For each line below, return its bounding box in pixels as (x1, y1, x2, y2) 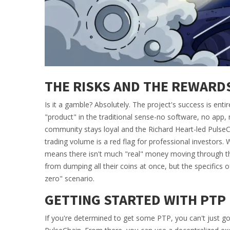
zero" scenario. (45, 174, 94, 183)
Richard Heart (148, 124, 194, 134)
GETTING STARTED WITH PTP (45, 190, 226, 209)
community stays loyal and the (45, 124, 148, 134)
